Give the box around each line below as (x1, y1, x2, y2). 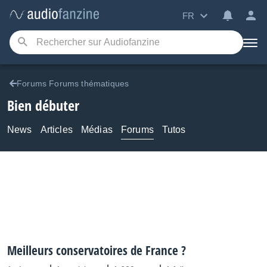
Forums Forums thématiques (17, 79, 129, 88)
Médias (80, 125, 113, 135)
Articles (40, 125, 73, 135)
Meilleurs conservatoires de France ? (7, 242, 186, 259)
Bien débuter (7, 95, 79, 115)
